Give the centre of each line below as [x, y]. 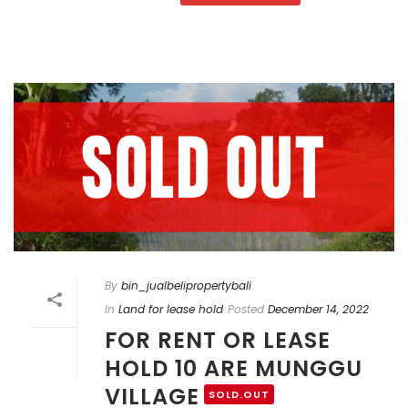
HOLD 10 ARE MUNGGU [234, 368]
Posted [246, 309]
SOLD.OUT [239, 394]
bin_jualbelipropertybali [186, 285]
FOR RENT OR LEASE [218, 340]
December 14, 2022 [318, 309]
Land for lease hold [171, 309]
